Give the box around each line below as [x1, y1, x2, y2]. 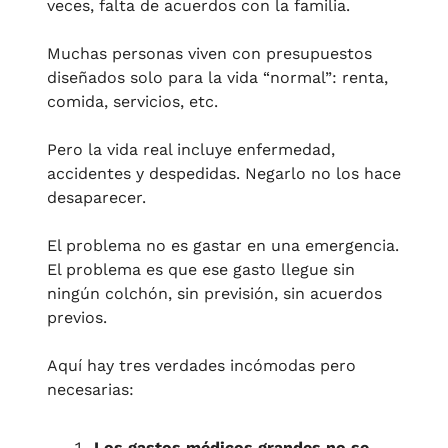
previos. [47, 308, 107, 328]
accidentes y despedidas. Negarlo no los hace [47, 164, 401, 184]
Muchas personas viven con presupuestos [47, 44, 372, 64]
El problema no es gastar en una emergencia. [47, 236, 399, 256]
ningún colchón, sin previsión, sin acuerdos [47, 284, 382, 304]
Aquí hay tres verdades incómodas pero [47, 356, 356, 376]
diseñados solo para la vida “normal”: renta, [47, 68, 388, 88]
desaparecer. [47, 188, 146, 208]
